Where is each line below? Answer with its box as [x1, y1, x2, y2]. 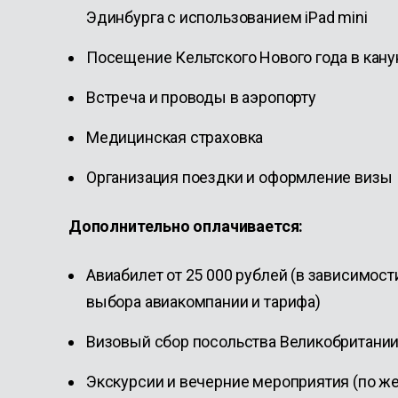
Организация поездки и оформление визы [86, 168, 393, 187]
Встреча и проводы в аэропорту [86, 88, 316, 107]
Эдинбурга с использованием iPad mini [86, 8, 371, 27]
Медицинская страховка [86, 128, 264, 147]
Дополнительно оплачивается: [68, 217, 304, 235]
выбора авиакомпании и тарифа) [86, 292, 321, 311]
